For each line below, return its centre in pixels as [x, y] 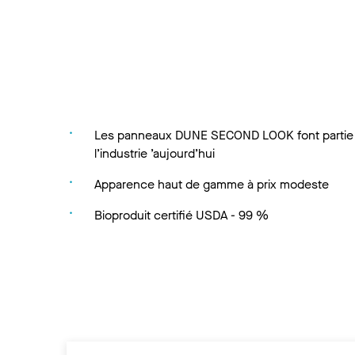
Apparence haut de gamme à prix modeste [212, 184]
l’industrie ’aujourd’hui [155, 153]
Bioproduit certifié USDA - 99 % [182, 215]
